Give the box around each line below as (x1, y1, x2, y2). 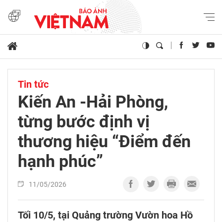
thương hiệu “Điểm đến (18, 131, 191, 152)
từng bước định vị (18, 111, 150, 132)
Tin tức (18, 78, 49, 91)
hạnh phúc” (18, 151, 103, 171)
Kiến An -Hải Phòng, (18, 92, 168, 112)
